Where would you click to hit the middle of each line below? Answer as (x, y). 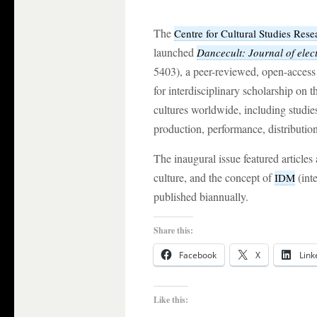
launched (174, 52)
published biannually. (201, 197)
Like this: (171, 300)
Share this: (173, 231)
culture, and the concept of (214, 178)
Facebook (198, 255)
